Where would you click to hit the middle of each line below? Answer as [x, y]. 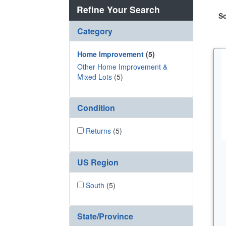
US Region [98, 162]
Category [95, 31]
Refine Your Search [118, 9]
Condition [96, 108]
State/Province [105, 216]
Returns [98, 131]
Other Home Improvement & [122, 66]
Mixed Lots [95, 76]
